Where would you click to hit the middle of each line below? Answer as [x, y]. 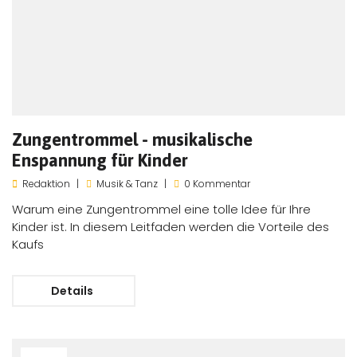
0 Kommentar [217, 183]
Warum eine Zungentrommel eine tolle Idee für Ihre [161, 209]
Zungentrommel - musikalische [132, 139]
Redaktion [46, 183]
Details [73, 290]
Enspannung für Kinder [100, 160]
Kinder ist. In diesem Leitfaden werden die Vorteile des [171, 226]
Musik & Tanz [127, 183]
